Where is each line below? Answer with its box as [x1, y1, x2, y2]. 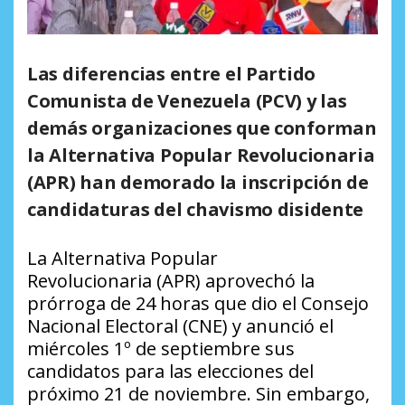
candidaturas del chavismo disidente [27, 197, 364, 222]
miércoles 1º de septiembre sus [27, 336, 295, 362]
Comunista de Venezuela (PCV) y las [27, 89, 347, 114]
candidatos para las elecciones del [27, 359, 314, 384]
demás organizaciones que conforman [27, 116, 377, 141]
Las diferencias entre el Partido [27, 61, 316, 87]
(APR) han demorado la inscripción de [27, 170, 369, 195]
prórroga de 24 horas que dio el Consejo [27, 291, 369, 316]
